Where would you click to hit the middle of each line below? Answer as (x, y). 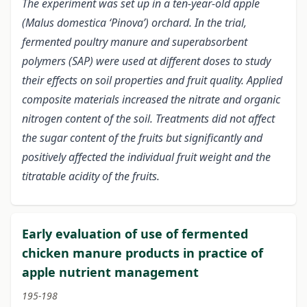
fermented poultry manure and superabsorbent (135, 42)
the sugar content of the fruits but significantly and (142, 138)
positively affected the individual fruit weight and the (146, 157)
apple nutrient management (110, 272)
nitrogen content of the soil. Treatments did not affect (148, 119)
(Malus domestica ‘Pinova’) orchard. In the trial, (134, 23)
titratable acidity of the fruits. (91, 176)
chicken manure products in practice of (143, 253)
